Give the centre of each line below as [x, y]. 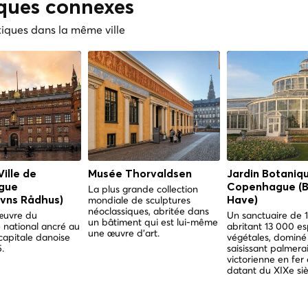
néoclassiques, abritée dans [148, 211]
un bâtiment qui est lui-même [153, 222]
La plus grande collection [143, 189]
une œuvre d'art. [124, 233]
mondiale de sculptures [139, 200]
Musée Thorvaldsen [140, 174]
